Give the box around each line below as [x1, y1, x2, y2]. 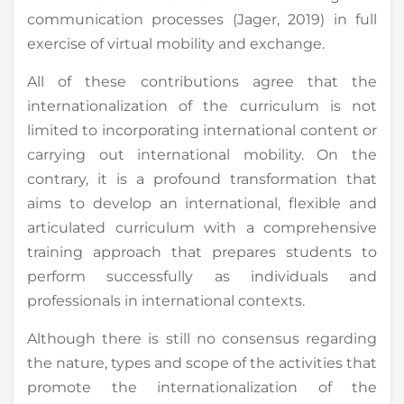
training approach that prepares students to [27, 243, 377, 261]
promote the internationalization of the [27, 378, 377, 396]
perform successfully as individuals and [27, 267, 377, 285]
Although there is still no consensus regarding [27, 329, 377, 347]
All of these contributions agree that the [27, 72, 377, 90]
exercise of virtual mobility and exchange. [27, 34, 325, 52]
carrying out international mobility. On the [27, 145, 377, 163]
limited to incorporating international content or [27, 121, 377, 139]
